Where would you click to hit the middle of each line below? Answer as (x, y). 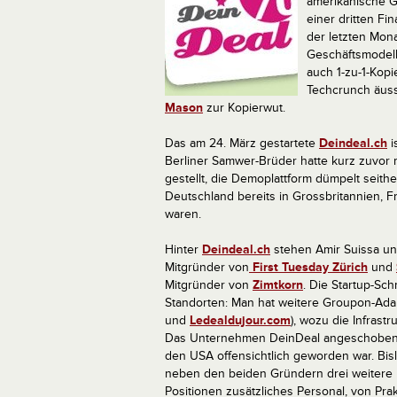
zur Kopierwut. (244, 108)
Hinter (183, 249)
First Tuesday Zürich (308, 267)
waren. (183, 214)
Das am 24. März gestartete (242, 143)
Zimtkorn (278, 285)
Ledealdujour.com (240, 320)
